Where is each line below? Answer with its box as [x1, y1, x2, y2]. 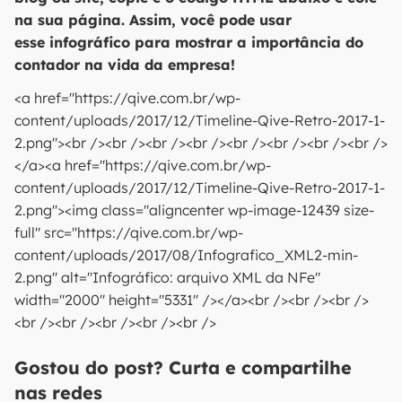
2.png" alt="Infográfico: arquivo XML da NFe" [14, 268, 320, 286]
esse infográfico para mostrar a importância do [14, 33, 363, 51]
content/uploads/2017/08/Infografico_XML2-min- [14, 246, 358, 264]
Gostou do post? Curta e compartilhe [14, 356, 352, 379]
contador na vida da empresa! [14, 56, 235, 74]
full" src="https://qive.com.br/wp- [14, 223, 243, 241]
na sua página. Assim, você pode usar [14, 11, 292, 29]
